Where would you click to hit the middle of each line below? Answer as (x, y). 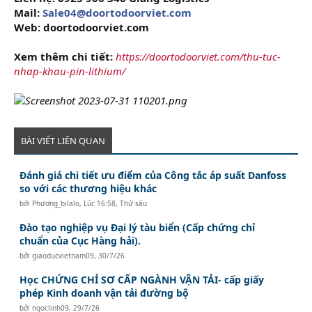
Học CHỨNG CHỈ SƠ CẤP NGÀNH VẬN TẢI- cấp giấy (142, 279)
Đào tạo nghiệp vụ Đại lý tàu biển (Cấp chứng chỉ (138, 227)
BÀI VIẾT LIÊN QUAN (63, 140)
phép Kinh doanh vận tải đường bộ (104, 292)
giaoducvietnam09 (63, 255)
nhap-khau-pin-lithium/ (70, 71)
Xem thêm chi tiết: (63, 56)
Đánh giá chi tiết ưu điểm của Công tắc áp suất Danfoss (153, 175)
